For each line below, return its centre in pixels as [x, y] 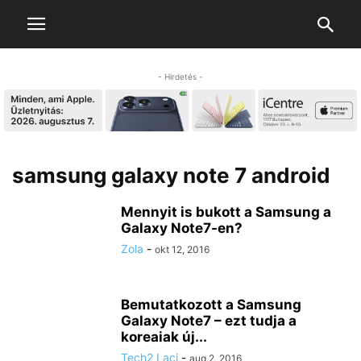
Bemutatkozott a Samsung [211, 305]
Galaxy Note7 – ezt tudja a [209, 321]
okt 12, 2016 [182, 250]
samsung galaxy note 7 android [171, 176]
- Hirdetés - [180, 77]
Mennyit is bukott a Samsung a [226, 212]
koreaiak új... [164, 337]
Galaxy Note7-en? [182, 228]
